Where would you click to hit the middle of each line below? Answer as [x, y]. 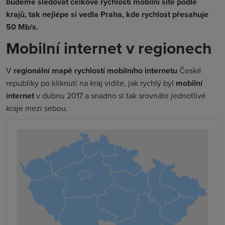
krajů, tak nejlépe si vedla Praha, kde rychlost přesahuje [107, 14]
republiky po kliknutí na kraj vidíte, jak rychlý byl [91, 83]
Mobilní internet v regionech [109, 48]
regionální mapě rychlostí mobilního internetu [95, 71]
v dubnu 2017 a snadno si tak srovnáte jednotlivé [120, 95]
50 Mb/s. [22, 27]
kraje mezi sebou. [37, 108]
